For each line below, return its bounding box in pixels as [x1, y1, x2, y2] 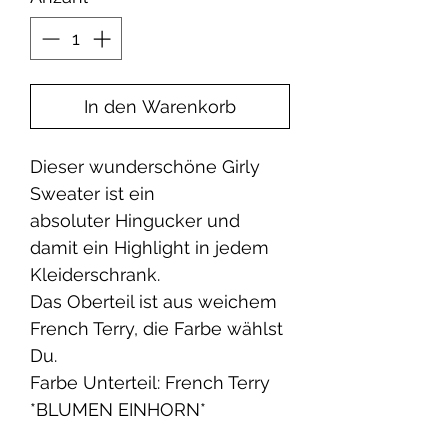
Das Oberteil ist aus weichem [30, 291, 277, 312]
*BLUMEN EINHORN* [30, 399, 206, 420]
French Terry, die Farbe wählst [30, 318, 283, 339]
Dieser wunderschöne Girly [30, 156, 260, 177]
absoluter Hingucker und [30, 210, 240, 231]
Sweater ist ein [30, 183, 155, 204]
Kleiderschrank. [30, 264, 170, 285]
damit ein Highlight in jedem [30, 237, 269, 258]
